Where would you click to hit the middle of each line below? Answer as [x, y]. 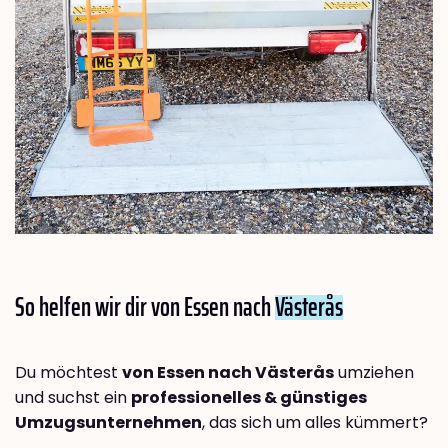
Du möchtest [68, 372]
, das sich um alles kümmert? [315, 422]
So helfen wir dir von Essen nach [145, 306]
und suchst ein [73, 397]
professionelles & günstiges [249, 397]
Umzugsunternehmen [108, 422]
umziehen [374, 372]
